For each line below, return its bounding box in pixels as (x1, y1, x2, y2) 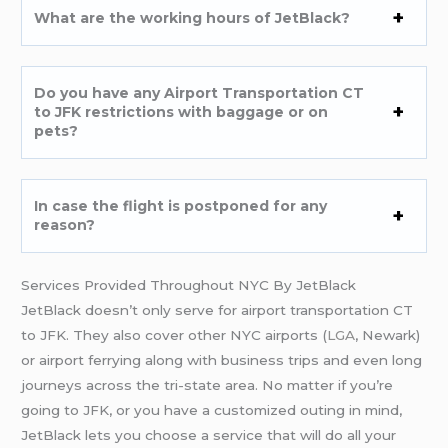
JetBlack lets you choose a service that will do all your (21, 426, 397, 443)
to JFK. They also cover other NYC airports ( (21, 326, 328, 343)
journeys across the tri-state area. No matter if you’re (21, 376, 394, 393)
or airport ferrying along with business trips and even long (21, 351, 423, 368)
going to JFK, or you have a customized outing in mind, (21, 401, 403, 418)
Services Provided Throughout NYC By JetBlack (21, 276, 357, 293)
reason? (34, 215, 96, 234)
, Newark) (355, 326, 421, 343)
